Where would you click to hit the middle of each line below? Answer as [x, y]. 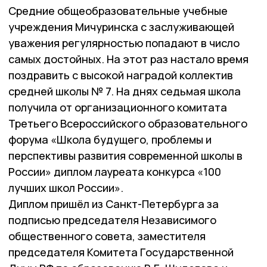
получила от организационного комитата [118, 107]
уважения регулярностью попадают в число [124, 43]
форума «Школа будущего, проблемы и [110, 139]
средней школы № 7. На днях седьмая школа [125, 91]
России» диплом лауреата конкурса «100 [115, 171]
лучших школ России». [66, 187]
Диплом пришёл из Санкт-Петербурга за [114, 204]
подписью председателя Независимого [112, 220]
